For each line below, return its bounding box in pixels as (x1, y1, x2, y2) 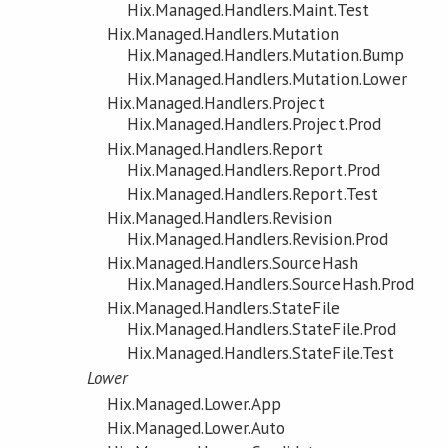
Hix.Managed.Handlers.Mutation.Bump (126, 43, 404, 66)
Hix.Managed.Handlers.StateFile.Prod (126, 318, 396, 341)
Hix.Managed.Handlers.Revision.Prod (126, 227, 388, 250)
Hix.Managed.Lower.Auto (106, 417, 286, 440)
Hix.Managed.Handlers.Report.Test (126, 182, 378, 205)
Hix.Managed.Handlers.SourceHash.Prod (126, 273, 414, 296)
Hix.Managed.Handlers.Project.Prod (126, 113, 381, 136)
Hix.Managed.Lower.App (106, 392, 282, 415)
